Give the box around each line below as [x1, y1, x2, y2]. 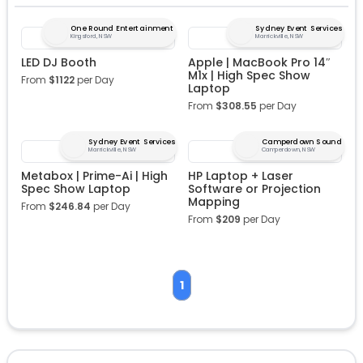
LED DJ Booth [21, 54, 96, 71]
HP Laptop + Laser [188, 168, 293, 185]
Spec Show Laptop [21, 181, 130, 198]
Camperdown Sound [261, 136, 342, 148]
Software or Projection [188, 181, 321, 198]
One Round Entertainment [70, 23, 174, 35]
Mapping [188, 194, 240, 211]
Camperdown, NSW [261, 146, 316, 155]
